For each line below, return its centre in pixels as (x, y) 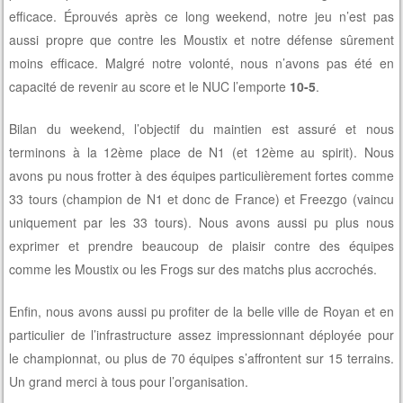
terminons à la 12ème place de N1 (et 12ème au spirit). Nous (201, 152)
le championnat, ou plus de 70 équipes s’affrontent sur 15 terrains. (201, 358)
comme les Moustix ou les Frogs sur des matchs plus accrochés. (193, 269)
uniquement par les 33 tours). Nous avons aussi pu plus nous (201, 223)
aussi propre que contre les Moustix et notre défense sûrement (201, 40)
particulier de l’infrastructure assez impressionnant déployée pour (201, 335)
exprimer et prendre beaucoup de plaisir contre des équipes (201, 246)
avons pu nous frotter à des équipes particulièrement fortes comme (201, 176)
